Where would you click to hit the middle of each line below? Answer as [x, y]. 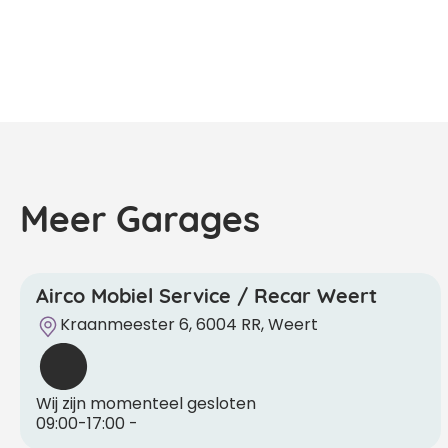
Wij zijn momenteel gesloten [146, 403]
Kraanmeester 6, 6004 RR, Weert [189, 324]
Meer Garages [140, 216]
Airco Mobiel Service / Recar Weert [206, 293]
